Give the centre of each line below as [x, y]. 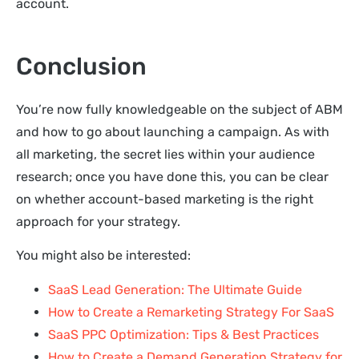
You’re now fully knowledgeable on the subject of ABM [179, 109]
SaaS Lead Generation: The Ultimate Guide [175, 289]
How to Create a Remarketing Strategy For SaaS [191, 312]
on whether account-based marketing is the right [165, 199]
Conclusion [81, 66]
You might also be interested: [103, 256]
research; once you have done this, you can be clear [172, 176]
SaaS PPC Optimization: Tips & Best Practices [184, 334]
